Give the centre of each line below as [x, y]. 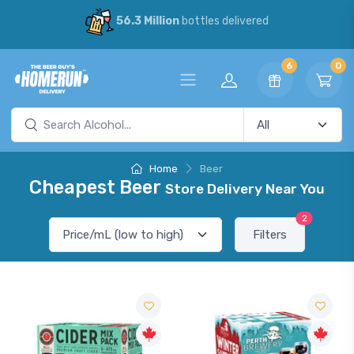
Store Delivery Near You [245, 189]
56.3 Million [147, 21]
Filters [270, 235]
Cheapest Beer [97, 187]
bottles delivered [224, 21]
